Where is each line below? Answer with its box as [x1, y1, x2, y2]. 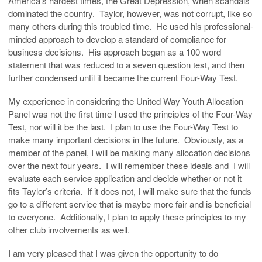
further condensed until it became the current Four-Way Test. [8, 71, 238, 84]
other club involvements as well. [8, 223, 130, 236]
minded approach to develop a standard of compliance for [8, 32, 226, 45]
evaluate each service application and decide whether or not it [8, 171, 242, 184]
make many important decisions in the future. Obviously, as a [8, 133, 243, 146]
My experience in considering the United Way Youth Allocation [8, 94, 243, 107]
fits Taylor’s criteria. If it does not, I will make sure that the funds [8, 184, 251, 197]
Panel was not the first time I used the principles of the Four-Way [8, 107, 253, 120]
